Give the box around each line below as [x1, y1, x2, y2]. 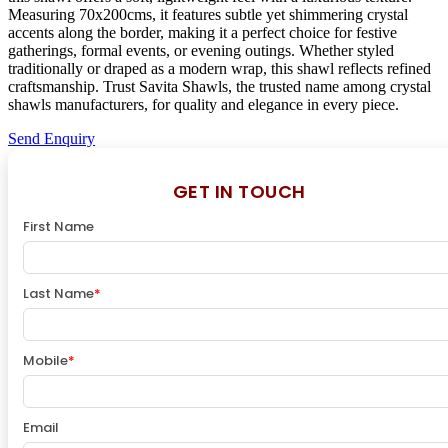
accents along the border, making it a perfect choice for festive [8, 23, 397, 41]
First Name [23, 216, 94, 236]
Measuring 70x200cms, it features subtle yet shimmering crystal [8, 5, 408, 23]
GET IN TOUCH [172, 178, 306, 204]
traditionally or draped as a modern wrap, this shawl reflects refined [8, 59, 431, 77]
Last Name [23, 283, 94, 303]
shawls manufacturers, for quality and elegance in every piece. [8, 95, 399, 113]
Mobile [23, 350, 68, 370]
